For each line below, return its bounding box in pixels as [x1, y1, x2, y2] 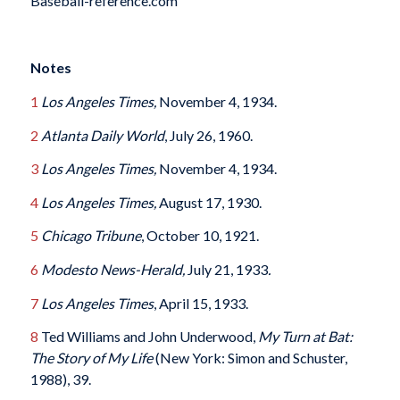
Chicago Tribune [40, 227, 141, 245]
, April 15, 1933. [153, 294, 248, 312]
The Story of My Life [29, 349, 153, 367]
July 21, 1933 [184, 261, 268, 279]
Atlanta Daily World [40, 126, 164, 144]
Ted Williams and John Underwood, [37, 328, 258, 346]
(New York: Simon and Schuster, [152, 349, 347, 367]
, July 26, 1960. [163, 126, 253, 144]
